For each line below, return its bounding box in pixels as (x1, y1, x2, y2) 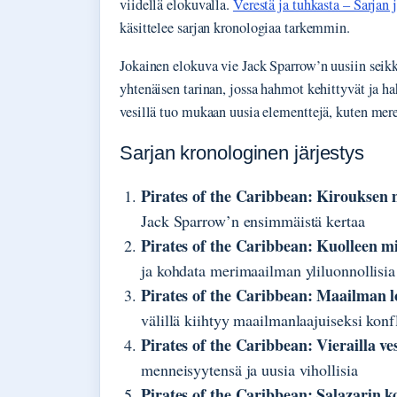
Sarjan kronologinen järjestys (120, 142, 365, 165)
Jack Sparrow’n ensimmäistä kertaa (141, 210, 365, 232)
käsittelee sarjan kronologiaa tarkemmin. (120, 18, 350, 38)
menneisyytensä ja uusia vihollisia (141, 359, 358, 381)
